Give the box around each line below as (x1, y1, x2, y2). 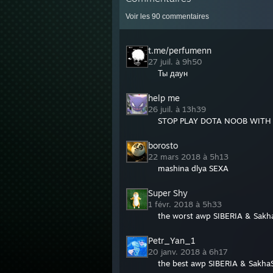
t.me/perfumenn (148, 45, 211, 55)
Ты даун (158, 68, 188, 78)
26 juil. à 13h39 (148, 104, 208, 114)
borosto (148, 140, 178, 151)
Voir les (126, 12, 152, 21)
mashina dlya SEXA (158, 163, 229, 173)
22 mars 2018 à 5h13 (148, 152, 231, 161)
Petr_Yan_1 (148, 235, 196, 246)
